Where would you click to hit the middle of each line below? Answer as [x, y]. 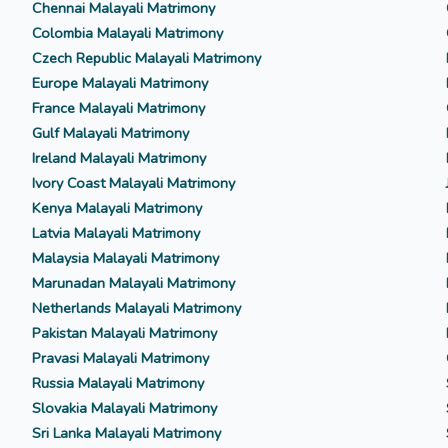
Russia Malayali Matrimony [117, 383]
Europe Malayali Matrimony [119, 83]
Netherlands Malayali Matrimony [136, 308]
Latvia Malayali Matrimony [115, 233]
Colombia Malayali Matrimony [127, 33]
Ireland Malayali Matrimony [118, 158]
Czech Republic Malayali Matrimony [146, 58]
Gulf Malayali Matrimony [110, 133]
